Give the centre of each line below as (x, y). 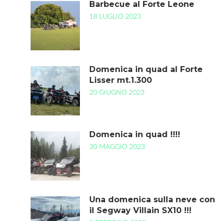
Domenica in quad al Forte (146, 69)
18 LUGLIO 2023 (115, 17)
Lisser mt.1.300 (121, 80)
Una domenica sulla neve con (152, 200)
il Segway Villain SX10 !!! (140, 210)
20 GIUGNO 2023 (117, 93)
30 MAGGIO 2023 (117, 147)
